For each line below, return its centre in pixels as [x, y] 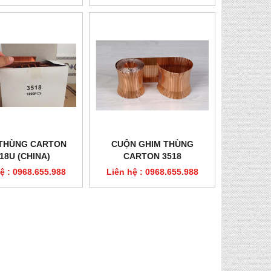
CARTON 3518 [152, 156]
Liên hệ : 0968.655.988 [152, 172]
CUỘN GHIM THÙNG [152, 144]
